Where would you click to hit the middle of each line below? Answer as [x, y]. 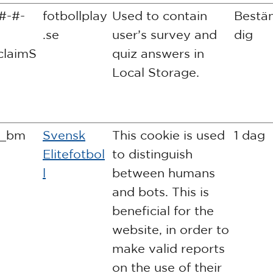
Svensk [64, 135]
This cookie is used [168, 135]
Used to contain [160, 16]
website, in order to [171, 229]
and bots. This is [161, 192]
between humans [164, 173]
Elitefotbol [74, 154]
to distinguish [152, 154]
